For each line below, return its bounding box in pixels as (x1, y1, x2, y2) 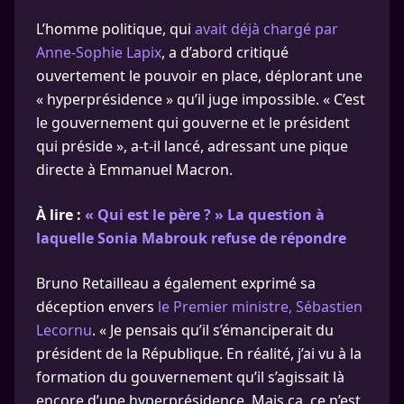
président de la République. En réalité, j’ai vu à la (36, 344, 362, 363)
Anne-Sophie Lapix (36, 42, 161, 62)
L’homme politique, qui (36, 19, 195, 39)
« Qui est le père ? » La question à (85, 205, 325, 225)
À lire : (36, 205, 85, 225)
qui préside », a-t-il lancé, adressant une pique (36, 136, 348, 156)
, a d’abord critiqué (161, 42, 289, 62)
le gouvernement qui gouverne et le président (36, 113, 350, 133)
